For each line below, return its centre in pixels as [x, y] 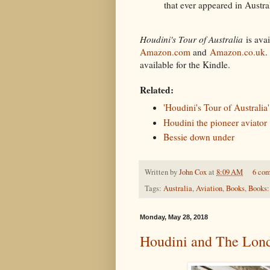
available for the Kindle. [185, 65]
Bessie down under [199, 137]
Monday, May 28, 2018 [174, 217]
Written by [162, 172]
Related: [157, 90]
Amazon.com [165, 52]
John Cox [193, 172]
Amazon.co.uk [237, 52]
